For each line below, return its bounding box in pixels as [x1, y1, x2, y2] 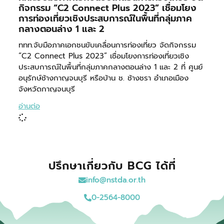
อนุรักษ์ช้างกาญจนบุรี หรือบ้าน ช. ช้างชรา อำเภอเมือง [18, 72, 188, 84]
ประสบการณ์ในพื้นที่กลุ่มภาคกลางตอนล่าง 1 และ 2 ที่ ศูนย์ [18, 61, 202, 73]
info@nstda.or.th [86, 174, 145, 185]
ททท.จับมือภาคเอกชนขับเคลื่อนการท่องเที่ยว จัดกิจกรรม [18, 39, 196, 51]
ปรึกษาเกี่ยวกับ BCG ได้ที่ [48, 157, 176, 174]
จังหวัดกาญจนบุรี [18, 83, 75, 95]
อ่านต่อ [18, 100, 40, 112]
